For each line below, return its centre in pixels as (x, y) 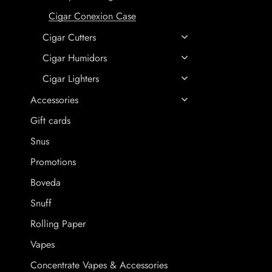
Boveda (46, 182)
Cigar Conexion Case (92, 16)
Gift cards (50, 121)
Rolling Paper (58, 224)
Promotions (53, 162)
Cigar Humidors (75, 58)
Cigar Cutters (69, 37)
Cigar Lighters (71, 79)
